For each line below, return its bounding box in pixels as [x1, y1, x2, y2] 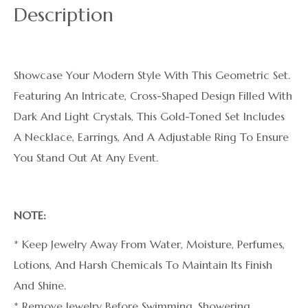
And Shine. [14, 278, 66, 293]
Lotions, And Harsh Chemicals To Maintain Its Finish [14, 258, 272, 272]
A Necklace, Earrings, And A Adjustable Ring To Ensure [14, 130, 289, 144]
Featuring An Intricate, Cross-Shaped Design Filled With [14, 89, 292, 103]
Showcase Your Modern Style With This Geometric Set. [14, 68, 290, 82]
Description [14, 3, 113, 27]
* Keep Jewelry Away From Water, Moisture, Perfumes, [14, 237, 285, 252]
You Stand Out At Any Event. [14, 151, 158, 165]
